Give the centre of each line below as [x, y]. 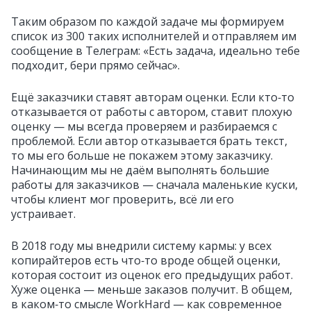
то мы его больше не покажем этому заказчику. [142, 156]
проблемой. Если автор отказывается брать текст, [149, 141]
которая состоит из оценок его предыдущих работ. [152, 275]
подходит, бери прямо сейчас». [95, 66]
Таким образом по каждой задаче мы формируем [148, 22]
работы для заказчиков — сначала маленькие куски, [154, 185]
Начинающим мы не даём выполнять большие [140, 170]
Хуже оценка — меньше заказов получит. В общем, [152, 290]
